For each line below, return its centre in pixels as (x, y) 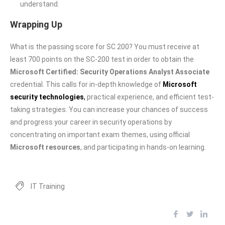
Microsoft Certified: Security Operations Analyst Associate (110, 72)
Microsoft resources (45, 147)
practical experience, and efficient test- (150, 97)
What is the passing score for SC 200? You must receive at (105, 46)
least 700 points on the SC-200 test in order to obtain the (102, 59)
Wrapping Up (36, 24)
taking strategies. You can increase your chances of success (109, 109)
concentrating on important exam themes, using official (100, 134)
